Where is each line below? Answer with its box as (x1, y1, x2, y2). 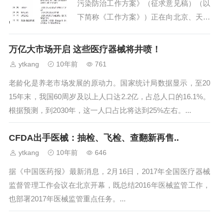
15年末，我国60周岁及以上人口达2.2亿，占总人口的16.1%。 (9, 92, 210, 101)
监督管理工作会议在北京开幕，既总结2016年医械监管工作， (9, 181, 210, 189)
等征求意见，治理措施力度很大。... (77, 26, 193, 35)
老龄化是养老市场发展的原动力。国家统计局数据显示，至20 (9, 79, 210, 87)
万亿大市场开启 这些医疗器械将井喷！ (9, 44, 161, 54)
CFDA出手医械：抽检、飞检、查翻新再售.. (9, 133, 179, 143)
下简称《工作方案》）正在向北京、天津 (77, 13, 210, 21)
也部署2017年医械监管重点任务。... (9, 195, 126, 203)
